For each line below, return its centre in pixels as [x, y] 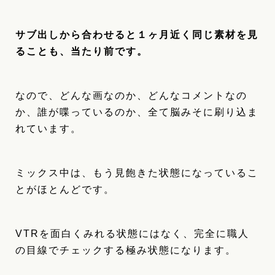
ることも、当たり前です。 [82, 52]
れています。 [48, 129]
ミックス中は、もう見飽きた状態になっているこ [137, 173]
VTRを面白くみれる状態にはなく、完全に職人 [132, 234]
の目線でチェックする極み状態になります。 [126, 250]
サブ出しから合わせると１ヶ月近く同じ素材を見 [137, 35]
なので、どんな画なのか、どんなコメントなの [131, 96]
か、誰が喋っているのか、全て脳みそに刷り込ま [137, 112]
